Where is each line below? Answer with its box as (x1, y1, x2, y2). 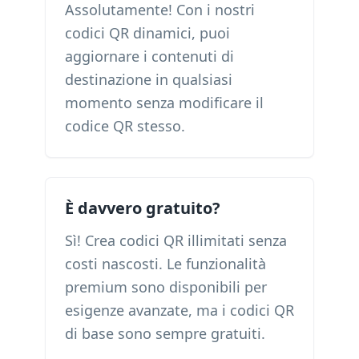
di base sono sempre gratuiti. (65, 324, 265, 343)
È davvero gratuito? (65, 197, 220, 219)
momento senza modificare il (65, 93, 264, 112)
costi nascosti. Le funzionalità (65, 254, 266, 273)
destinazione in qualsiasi (65, 70, 232, 89)
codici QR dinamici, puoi (65, 23, 230, 42)
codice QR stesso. (65, 116, 185, 135)
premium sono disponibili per (65, 277, 267, 296)
